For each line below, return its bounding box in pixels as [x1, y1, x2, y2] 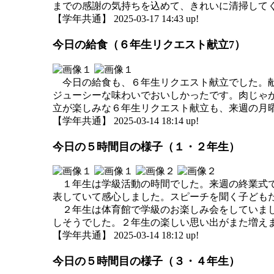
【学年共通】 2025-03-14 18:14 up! [53, 115, 199, 126]
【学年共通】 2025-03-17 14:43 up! [53, 13, 199, 24]
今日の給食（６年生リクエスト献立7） [53, 39, 245, 51]
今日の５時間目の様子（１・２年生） [53, 140, 240, 153]
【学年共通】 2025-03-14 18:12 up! [53, 230, 199, 240]
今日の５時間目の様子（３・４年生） [53, 255, 240, 268]
